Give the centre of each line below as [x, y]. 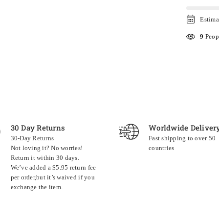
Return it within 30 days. [45, 158]
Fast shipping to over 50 [182, 138]
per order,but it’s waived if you [53, 177]
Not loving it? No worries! [47, 148]
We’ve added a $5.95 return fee [53, 168]
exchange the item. [37, 187]
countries [162, 148]
